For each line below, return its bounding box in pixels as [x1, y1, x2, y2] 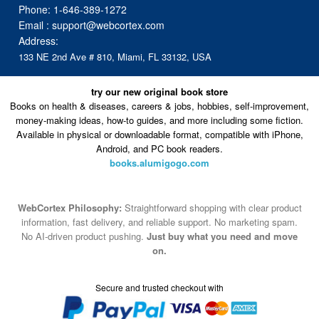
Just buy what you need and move [147, 229, 298, 244]
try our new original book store [91, 85, 228, 99]
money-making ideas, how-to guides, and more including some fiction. [16, 113, 303, 127]
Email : [19, 17, 53, 32]
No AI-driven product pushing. [21, 229, 147, 244]
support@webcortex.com [52, 17, 165, 32]
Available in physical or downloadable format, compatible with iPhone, [16, 127, 303, 142]
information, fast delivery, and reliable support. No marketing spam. [21, 215, 298, 229]
